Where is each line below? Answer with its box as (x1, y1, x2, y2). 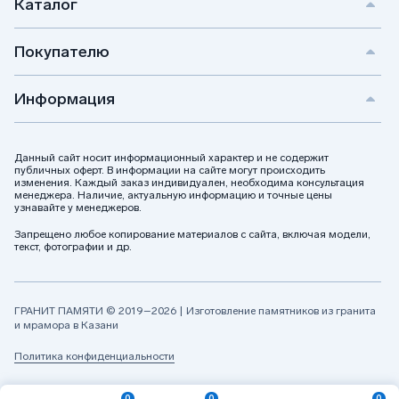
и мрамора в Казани (14, 319, 118, 331)
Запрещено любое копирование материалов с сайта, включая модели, (14, 228, 370, 240)
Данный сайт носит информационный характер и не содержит (14, 151, 329, 164)
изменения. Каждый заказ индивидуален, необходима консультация (14, 176, 364, 189)
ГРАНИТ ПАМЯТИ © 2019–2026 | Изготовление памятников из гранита (14, 305, 376, 317)
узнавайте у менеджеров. (14, 201, 142, 214)
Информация (14, 88, 115, 109)
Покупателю (14, 41, 110, 61)
